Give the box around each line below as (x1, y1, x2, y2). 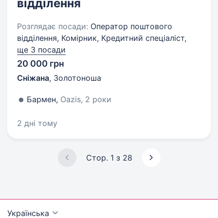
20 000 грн (17, 58, 64, 69)
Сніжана (17, 73, 49, 83)
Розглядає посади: (17, 21, 88, 31)
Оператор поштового (88, 21, 172, 31)
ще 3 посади (17, 45, 66, 54)
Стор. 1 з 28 (86, 153, 132, 163)
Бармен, (27, 94, 60, 104)
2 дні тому (17, 118, 57, 128)
